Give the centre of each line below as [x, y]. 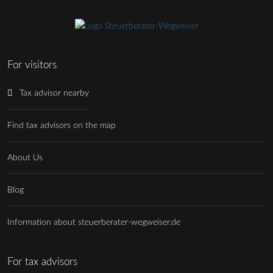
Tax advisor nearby [54, 93]
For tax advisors [42, 262]
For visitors [32, 65]
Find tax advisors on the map [62, 126]
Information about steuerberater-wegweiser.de [94, 222]
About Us [25, 158]
